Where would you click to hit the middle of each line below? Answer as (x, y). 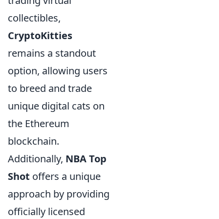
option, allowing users (58, 70)
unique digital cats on (56, 106)
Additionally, (37, 158)
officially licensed (46, 211)
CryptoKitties (40, 35)
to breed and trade (50, 88)
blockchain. (33, 141)
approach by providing (59, 194)
